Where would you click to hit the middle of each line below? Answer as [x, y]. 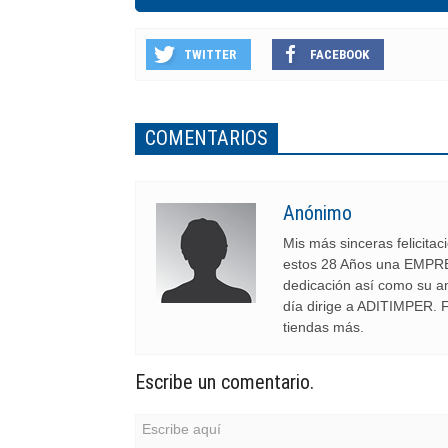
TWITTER [210, 55]
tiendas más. [323, 327]
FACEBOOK [339, 55]
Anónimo [317, 213]
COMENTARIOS [206, 138]
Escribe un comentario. [224, 382]
